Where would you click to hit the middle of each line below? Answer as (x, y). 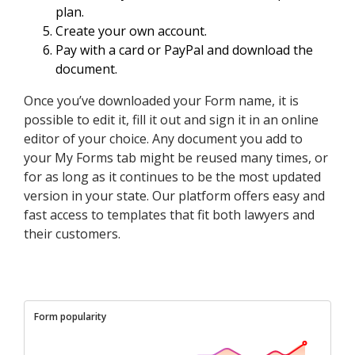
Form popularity (70, 317)
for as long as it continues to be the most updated (172, 177)
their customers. (72, 234)
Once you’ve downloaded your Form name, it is (161, 101)
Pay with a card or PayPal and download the (184, 50)
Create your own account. (131, 31)
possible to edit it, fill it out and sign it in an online (171, 120)
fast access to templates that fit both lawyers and (169, 215)
